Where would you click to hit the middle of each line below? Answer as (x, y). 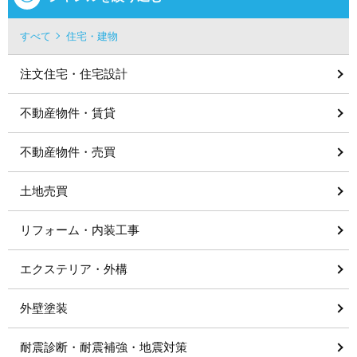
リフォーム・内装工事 (80, 230)
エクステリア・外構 (74, 269)
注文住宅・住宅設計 (74, 74)
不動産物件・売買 (68, 152)
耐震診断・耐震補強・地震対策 (104, 347)
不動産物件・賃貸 (68, 113)
